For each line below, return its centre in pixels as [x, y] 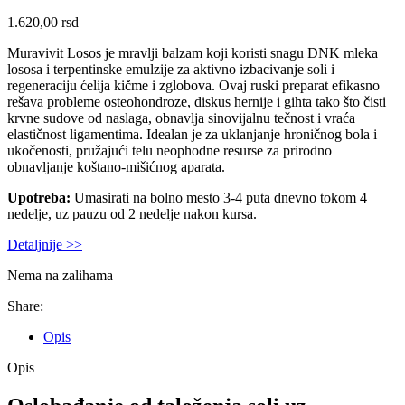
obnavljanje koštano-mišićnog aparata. [116, 167]
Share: [25, 306]
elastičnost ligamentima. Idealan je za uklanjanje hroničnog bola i [192, 135]
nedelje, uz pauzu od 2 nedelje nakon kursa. [132, 214]
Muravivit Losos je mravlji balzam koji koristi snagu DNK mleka [193, 53]
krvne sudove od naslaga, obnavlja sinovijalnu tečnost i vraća [181, 118]
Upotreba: [39, 198]
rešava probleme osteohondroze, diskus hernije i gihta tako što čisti [197, 102]
